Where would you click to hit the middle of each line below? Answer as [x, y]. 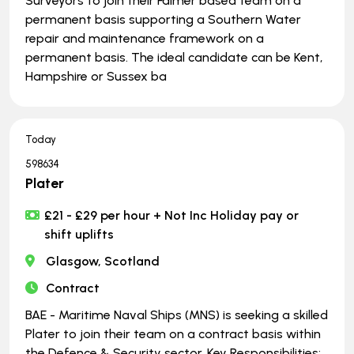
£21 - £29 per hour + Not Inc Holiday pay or [172, 215]
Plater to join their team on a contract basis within [173, 333]
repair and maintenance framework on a [145, 38]
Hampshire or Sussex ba [96, 76]
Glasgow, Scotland [103, 261]
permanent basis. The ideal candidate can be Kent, [174, 57]
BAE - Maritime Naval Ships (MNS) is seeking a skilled [177, 314]
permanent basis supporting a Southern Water [163, 19]
